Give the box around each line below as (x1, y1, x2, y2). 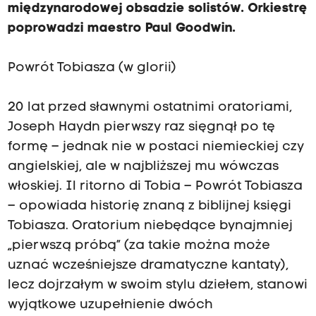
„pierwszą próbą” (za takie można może (7, 239, 270, 253)
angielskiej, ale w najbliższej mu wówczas (7, 160, 279, 174)
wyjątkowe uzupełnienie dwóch (7, 298, 213, 312)
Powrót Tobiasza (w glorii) (7, 61, 176, 75)
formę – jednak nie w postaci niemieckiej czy (7, 140, 304, 154)
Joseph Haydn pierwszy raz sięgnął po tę (7, 121, 275, 135)
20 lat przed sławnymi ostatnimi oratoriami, (7, 101, 292, 115)
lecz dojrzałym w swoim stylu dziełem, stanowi (7, 279, 308, 293)
